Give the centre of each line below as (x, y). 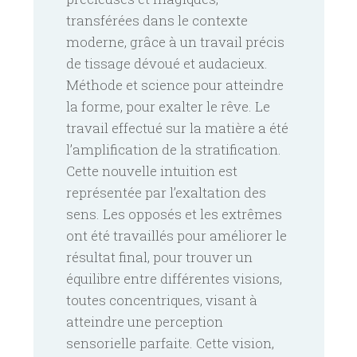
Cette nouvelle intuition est (152, 171)
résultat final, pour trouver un (159, 257)
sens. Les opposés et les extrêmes (174, 214)
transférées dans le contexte (157, 20)
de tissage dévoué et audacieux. (167, 63)
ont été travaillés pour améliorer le (177, 235)
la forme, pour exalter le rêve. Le (168, 106)
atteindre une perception (145, 321)
